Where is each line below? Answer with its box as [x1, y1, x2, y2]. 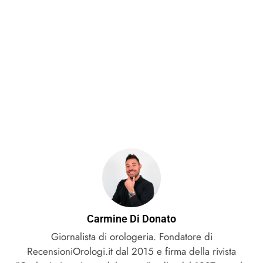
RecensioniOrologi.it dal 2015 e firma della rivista [27, 244, 236, 259]
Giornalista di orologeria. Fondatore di [50, 230, 213, 244]
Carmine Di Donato [87, 213, 176, 225]
